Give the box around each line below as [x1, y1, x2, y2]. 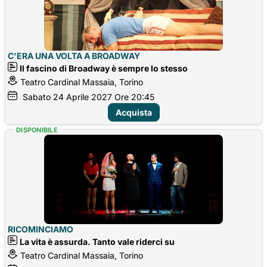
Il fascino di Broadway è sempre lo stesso [20, 63, 188, 73]
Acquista [115, 107, 152, 117]
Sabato [23, 91, 51, 102]
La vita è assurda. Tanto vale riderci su [20, 236, 175, 247]
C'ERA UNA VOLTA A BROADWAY [8, 50, 140, 61]
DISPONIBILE [16, 125, 58, 134]
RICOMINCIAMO [8, 223, 73, 234]
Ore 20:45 [114, 91, 154, 102]
